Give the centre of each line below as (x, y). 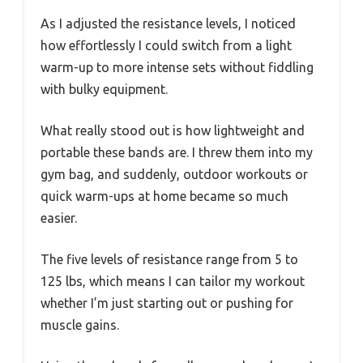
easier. (59, 218)
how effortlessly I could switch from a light (166, 45)
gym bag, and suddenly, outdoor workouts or (174, 174)
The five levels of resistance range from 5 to (169, 259)
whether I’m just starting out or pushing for (167, 303)
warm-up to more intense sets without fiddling (177, 67)
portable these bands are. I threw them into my (177, 152)
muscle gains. (80, 325)
